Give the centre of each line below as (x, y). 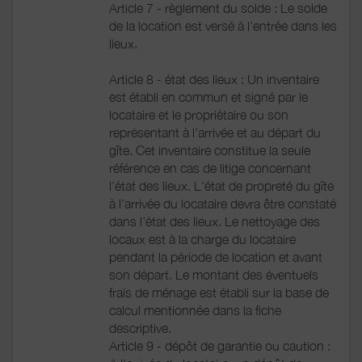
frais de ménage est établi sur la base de (219, 292)
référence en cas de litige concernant (210, 168)
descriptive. (140, 328)
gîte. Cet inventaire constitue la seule (210, 150)
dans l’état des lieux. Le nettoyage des (215, 221)
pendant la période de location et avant (216, 257)
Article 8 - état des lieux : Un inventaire (214, 79)
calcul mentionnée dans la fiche (195, 310)
